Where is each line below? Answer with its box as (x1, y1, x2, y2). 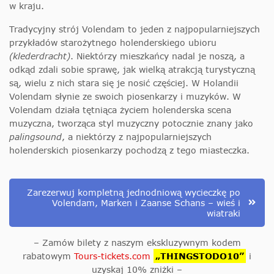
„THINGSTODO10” (155, 250, 244, 261)
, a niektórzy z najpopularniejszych (62, 131, 212, 142)
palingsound (9, 131, 62, 142)
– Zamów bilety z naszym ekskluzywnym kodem (33, 237, 241, 248)
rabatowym (23, 250, 75, 261)
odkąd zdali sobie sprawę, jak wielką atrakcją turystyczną (9, 64, 255, 75)
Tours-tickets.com (74, 250, 151, 261)
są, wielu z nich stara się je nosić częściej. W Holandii (9, 77, 239, 88)
